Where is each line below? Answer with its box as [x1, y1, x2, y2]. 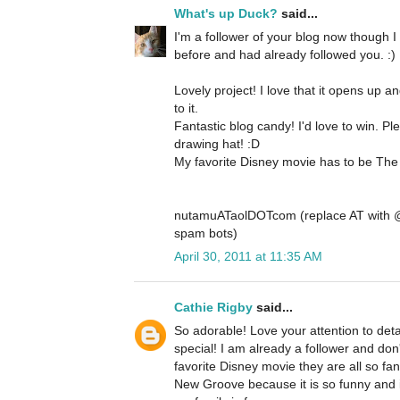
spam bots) [174, 226, 237, 241]
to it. [174, 101, 198, 116]
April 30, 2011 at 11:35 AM [174, 249, 322, 264]
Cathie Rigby [174, 300, 253, 315]
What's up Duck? [174, 6, 278, 21]
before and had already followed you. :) [174, 47, 396, 62]
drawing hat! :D [174, 137, 260, 152]
